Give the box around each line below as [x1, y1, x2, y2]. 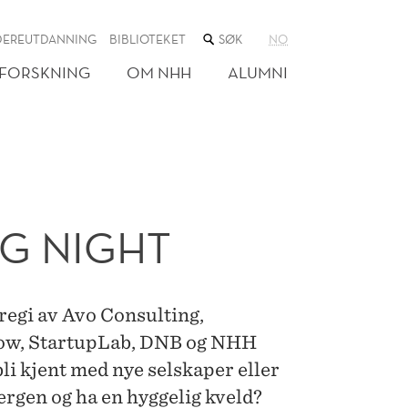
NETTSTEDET [199, 56, 276, 72]
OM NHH [127, 62, 191, 83]
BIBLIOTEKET [108, 31, 186, 47]
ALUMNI [228, 62, 288, 83]
